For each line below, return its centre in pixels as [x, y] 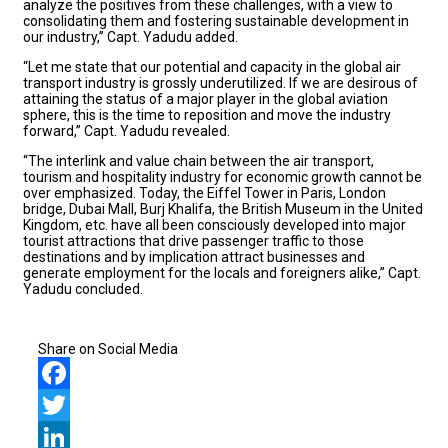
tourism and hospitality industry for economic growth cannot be [222, 176]
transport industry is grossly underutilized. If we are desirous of [220, 82]
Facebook [68, 404]
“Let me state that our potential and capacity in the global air [212, 66]
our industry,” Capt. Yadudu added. [130, 36]
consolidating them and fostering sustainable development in [216, 20]
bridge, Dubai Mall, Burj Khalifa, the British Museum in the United [223, 208]
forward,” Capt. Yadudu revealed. [126, 130]
